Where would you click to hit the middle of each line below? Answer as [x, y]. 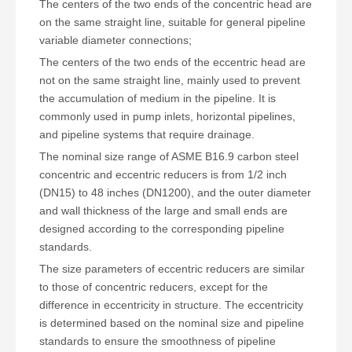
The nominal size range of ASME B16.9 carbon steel [169, 156]
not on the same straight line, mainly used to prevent [170, 80]
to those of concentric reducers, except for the [154, 286]
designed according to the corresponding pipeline [162, 228]
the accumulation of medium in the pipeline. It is [158, 98]
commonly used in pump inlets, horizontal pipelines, [167, 116]
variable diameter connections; [115, 40]
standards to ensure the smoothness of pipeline [158, 341]
